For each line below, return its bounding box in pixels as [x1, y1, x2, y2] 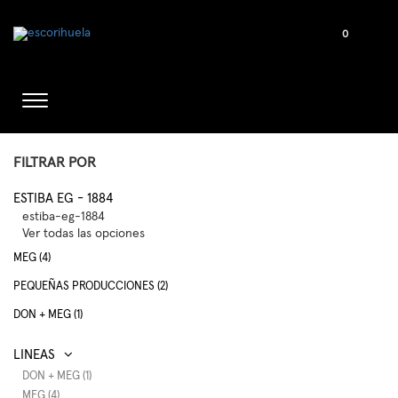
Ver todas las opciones [22, 227, 145, 240]
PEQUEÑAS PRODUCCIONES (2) [13, 281, 168, 292]
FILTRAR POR [13, 155, 96, 170]
